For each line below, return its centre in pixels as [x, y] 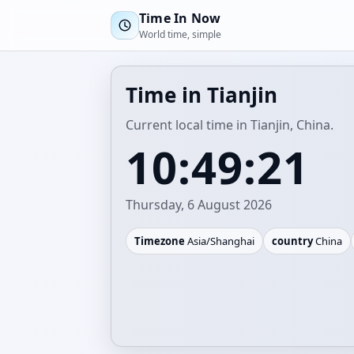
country [292, 241]
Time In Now [180, 18]
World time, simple [180, 34]
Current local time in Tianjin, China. [230, 125]
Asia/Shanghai [220, 241]
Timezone [160, 241]
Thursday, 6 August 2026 [199, 205]
